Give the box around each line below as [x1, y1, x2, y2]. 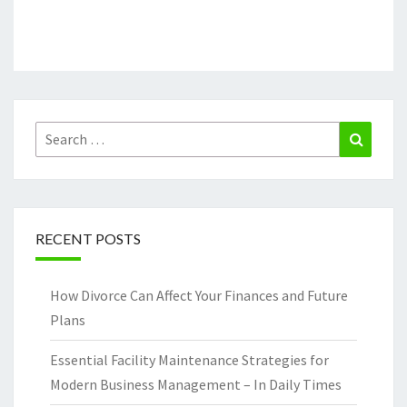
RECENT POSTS [35, 229, 141, 247]
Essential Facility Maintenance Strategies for [50, 350, 329, 369]
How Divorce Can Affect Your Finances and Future [50, 285, 348, 304]
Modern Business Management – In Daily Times [50, 374, 342, 393]
